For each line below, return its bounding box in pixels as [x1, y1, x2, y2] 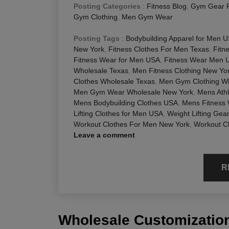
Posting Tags [74, 34, 120, 42]
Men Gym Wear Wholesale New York [74, 87, 193, 96]
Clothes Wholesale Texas [74, 77, 155, 85]
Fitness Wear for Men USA [74, 55, 160, 64]
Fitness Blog [147, 2, 187, 10]
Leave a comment [74, 130, 135, 139]
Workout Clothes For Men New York [74, 120, 190, 128]
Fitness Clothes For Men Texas [108, 44, 209, 53]
